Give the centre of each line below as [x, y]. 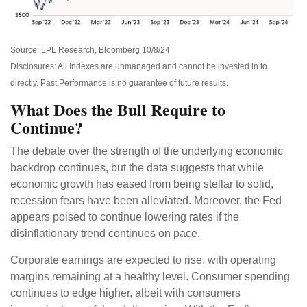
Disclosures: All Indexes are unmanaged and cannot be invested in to [139, 67]
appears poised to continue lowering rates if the [125, 217]
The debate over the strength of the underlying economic [147, 151]
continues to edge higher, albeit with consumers [125, 293]
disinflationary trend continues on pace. [105, 234]
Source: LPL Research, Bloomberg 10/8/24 [90, 50]
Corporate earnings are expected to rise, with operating [143, 260]
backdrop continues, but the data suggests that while [137, 168]
